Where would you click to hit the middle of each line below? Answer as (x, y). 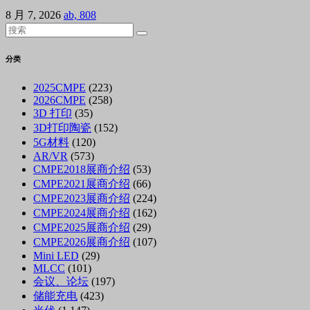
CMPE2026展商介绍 (82, 242)
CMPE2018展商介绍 (82, 170)
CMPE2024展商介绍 (82, 213)
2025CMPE (60, 88)
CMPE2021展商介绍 (82, 184)
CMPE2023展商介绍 (82, 199)
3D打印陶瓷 (62, 128)
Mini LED (56, 256)
